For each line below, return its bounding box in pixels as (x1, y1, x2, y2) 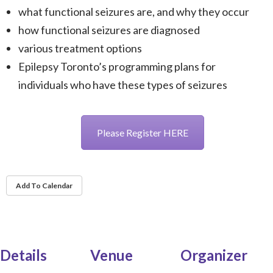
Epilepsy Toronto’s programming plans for (18, 60, 216, 73)
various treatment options (18, 41, 142, 55)
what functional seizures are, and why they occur (18, 5, 249, 18)
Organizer (180, 246, 247, 264)
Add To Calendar (16, 181, 73, 190)
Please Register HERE (97, 127, 188, 138)
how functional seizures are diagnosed (18, 23, 200, 37)
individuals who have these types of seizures (18, 78, 227, 91)
